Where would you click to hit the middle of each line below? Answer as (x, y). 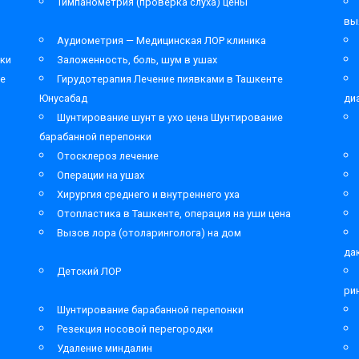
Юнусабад (63, 98)
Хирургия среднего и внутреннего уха (148, 194)
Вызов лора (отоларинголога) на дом (149, 233)
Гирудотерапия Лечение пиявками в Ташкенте (170, 79)
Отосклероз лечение (108, 156)
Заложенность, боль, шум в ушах (137, 60)
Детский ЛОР (89, 271)
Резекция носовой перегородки (135, 329)
